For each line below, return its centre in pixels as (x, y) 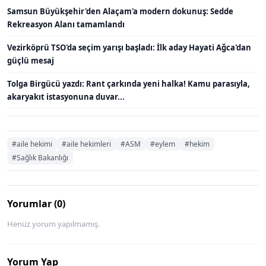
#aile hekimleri (86, 144)
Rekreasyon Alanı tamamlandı (66, 24)
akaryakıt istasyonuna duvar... (66, 96)
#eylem (163, 144)
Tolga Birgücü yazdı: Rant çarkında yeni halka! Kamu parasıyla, (129, 83)
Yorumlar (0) (36, 203)
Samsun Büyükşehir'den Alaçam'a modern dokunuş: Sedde (120, 11)
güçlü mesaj (31, 60)
